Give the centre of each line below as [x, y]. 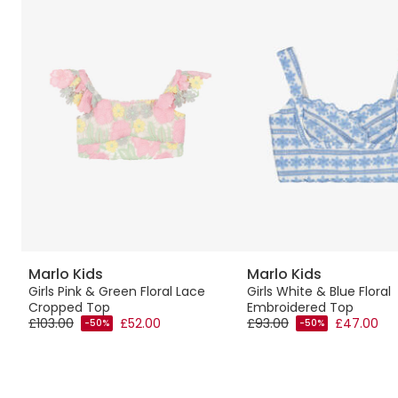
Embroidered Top [300, 307]
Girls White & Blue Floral [319, 291]
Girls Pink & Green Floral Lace [117, 291]
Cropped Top [69, 307]
